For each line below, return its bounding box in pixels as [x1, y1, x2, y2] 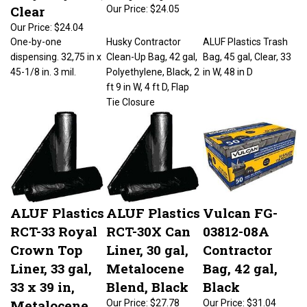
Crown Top [10, 234, 82, 251]
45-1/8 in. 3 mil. [10, 60, 76, 71]
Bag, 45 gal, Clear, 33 [203, 45, 291, 56]
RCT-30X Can [106, 216, 191, 233]
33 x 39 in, [10, 271, 75, 288]
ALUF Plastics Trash [203, 29, 288, 40]
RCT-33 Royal [10, 216, 97, 233]
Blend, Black [106, 271, 188, 288]
